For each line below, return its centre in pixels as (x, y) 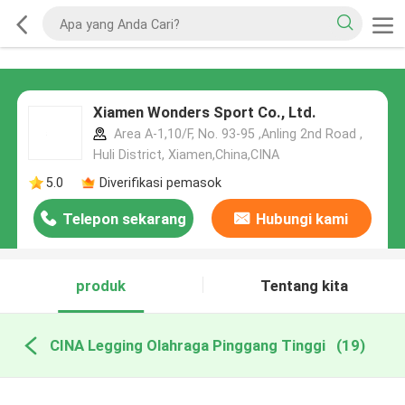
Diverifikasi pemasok (160, 182)
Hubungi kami (302, 219)
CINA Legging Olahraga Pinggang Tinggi (187, 345)
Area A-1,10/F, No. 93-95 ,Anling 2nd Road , (236, 134)
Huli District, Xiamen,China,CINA (186, 155)
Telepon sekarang (125, 219)
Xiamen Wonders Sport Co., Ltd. (204, 113)
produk (101, 286)
